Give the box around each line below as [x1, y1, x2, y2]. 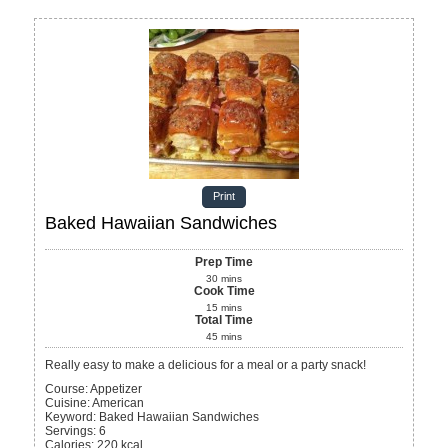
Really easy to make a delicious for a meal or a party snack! [54, 358, 370, 373]
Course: [45, 382, 89, 397]
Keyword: [45, 410, 97, 425]
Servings [45, 424, 94, 439]
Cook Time [193, 284, 255, 299]
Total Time [195, 313, 253, 328]
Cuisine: [45, 396, 91, 411]
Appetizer [90, 382, 143, 397]
